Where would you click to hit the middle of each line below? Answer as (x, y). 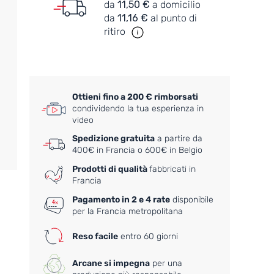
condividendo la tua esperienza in (138, 109)
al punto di (173, 18)
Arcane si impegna (111, 263)
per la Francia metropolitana (128, 212)
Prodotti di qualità (111, 169)
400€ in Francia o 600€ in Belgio (138, 150)
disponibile (192, 200)
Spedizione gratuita (114, 139)
